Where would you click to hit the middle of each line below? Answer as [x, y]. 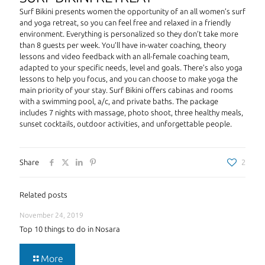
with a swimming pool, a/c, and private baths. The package [119, 101]
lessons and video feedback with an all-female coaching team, [125, 56]
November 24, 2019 [51, 215]
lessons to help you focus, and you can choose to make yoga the [129, 79]
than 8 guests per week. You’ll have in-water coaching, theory [123, 45]
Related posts [43, 195]
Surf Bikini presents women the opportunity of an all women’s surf [132, 11]
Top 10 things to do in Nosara [70, 229]
